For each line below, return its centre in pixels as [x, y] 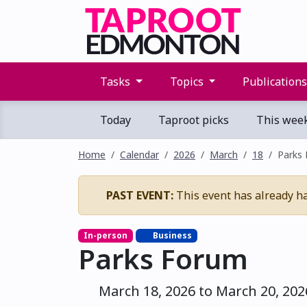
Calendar [139, 155]
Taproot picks [192, 120]
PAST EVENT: [140, 195]
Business [172, 235]
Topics [186, 82]
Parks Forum [163, 259]
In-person [105, 235]
